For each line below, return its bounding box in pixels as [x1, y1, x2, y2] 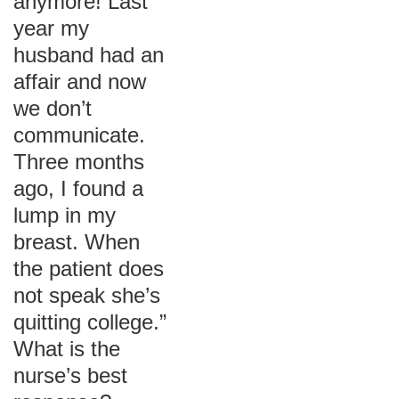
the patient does [13, 256, 164, 281]
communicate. [13, 123, 145, 147]
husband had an [13, 43, 164, 67]
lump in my [13, 203, 116, 227]
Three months [13, 150, 144, 174]
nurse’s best [13, 363, 127, 387]
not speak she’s [13, 283, 160, 307]
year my [13, 16, 89, 40]
